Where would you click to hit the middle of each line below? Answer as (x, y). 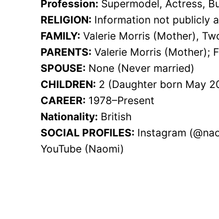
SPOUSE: (63, 68)
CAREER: (63, 100)
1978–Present (120, 100)
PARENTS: (66, 52)
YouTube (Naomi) (82, 149)
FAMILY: (60, 36)
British (115, 116)
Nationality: (69, 116)
